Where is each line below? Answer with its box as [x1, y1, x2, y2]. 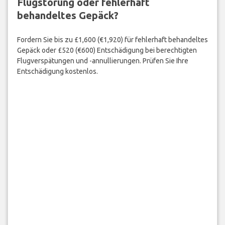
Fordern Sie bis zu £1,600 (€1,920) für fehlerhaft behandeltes [17, 36, 208, 44]
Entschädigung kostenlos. [17, 67, 98, 76]
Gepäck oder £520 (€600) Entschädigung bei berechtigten [17, 46, 197, 55]
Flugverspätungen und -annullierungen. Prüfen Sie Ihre [17, 57, 188, 65]
